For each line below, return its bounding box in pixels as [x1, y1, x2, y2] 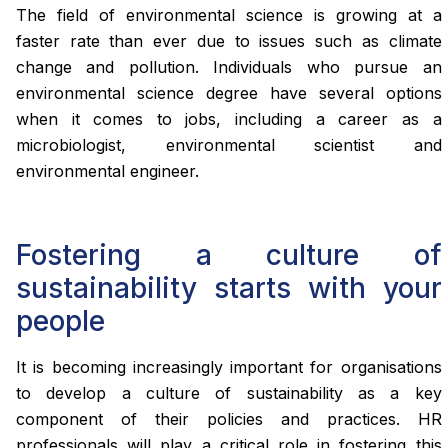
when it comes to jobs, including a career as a [16, 108, 442, 129]
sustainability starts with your [16, 270, 442, 305]
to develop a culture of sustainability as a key [16, 382, 442, 403]
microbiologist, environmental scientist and [16, 134, 442, 155]
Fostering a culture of [16, 237, 442, 272]
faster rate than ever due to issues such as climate [16, 30, 442, 51]
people [16, 303, 105, 338]
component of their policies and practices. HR [16, 408, 442, 429]
